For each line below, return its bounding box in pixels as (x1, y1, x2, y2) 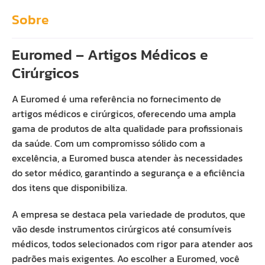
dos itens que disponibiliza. (12, 180, 127, 195)
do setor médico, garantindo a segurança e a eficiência (12, 166, 245, 180)
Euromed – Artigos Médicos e (12, 43, 208, 66)
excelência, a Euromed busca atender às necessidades (12, 151, 243, 165)
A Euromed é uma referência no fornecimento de (12, 92, 221, 106)
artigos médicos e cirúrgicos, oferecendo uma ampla (12, 106, 236, 121)
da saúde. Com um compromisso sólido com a (12, 136, 205, 150)
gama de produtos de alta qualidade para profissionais (12, 121, 243, 135)
